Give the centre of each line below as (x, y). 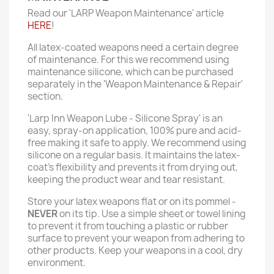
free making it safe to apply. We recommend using (137, 143)
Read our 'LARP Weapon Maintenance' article (126, 13)
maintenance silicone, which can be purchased (131, 72)
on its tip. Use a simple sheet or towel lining (152, 214)
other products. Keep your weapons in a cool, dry (135, 250)
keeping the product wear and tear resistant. (126, 180)
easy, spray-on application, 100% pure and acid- (135, 131)
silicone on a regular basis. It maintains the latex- (134, 155)
